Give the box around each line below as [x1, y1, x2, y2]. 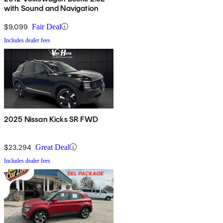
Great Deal [35, 142, 70, 151]
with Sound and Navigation [4, 3, 99, 13]
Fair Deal [32, 22, 61, 31]
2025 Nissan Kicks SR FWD [4, 114, 98, 124]
